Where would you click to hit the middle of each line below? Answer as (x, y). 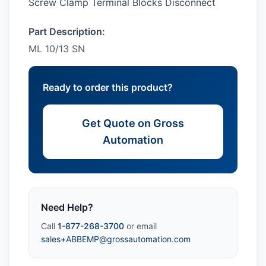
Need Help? (67, 207)
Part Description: (67, 31)
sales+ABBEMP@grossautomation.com (116, 239)
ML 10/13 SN (57, 49)
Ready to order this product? (108, 87)
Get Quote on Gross (133, 123)
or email (140, 226)
